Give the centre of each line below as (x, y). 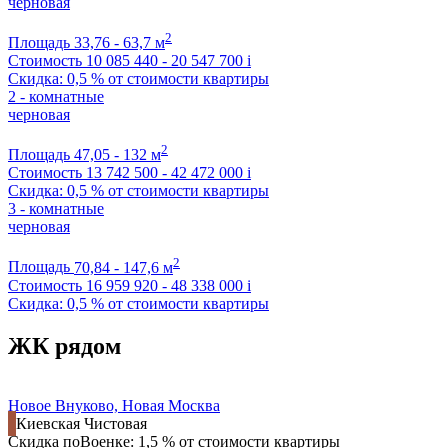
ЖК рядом (64, 345)
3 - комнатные (56, 209)
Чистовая (115, 424)
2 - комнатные (56, 96)
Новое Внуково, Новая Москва (114, 406)
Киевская (50, 424)
